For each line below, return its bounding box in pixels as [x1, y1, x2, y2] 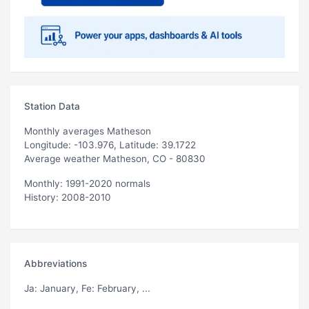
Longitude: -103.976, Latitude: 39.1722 [24, 139, 196, 150]
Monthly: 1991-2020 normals [24, 177, 150, 189]
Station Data [24, 100, 80, 112]
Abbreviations [24, 257, 87, 269]
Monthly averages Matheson [24, 125, 151, 137]
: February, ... [92, 282, 150, 294]
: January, [34, 282, 81, 294]
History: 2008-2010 [24, 191, 111, 203]
